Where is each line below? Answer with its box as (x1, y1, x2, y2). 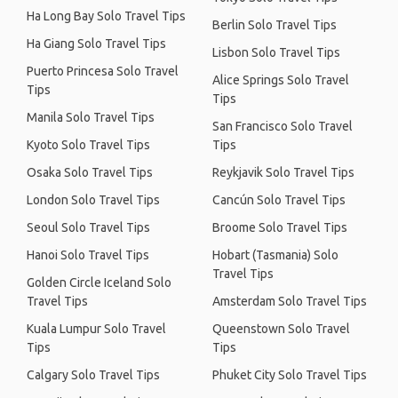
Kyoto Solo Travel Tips (27, 138, 150, 152)
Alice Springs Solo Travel (212, 73, 349, 87)
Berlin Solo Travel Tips (212, 18, 337, 32)
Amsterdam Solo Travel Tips (212, 294, 367, 308)
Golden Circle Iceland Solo (27, 275, 171, 290)
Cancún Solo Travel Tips (212, 193, 346, 207)
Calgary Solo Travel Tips (27, 368, 160, 382)
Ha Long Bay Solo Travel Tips (27, 9, 186, 23)
